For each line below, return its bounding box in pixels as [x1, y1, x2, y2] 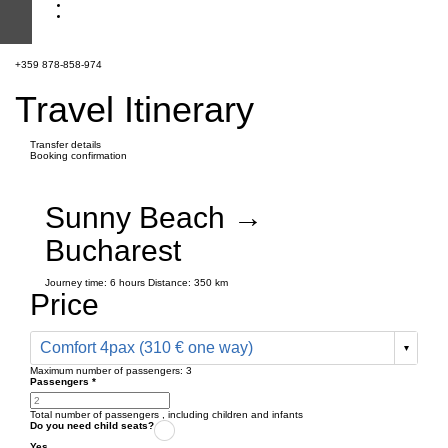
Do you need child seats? [30, 420, 154, 431]
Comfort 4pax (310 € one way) [40, 339, 253, 356]
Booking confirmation [30, 150, 127, 161]
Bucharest [45, 234, 181, 267]
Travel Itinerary [15, 89, 254, 130]
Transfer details [30, 139, 101, 150]
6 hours [110, 277, 145, 288]
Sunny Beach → [45, 201, 263, 234]
